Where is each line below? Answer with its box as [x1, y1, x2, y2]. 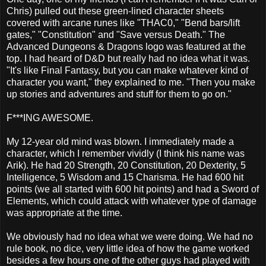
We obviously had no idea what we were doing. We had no [7, 231, 253, 242]
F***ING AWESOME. [7, 112, 93, 123]
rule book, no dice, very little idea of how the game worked [7, 243, 249, 254]
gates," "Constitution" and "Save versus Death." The [7, 29, 225, 40]
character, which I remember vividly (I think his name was [7, 148, 245, 159]
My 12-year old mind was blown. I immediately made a [7, 136, 234, 147]
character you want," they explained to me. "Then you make [7, 77, 255, 87]
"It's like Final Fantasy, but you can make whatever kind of [7, 65, 248, 75]
